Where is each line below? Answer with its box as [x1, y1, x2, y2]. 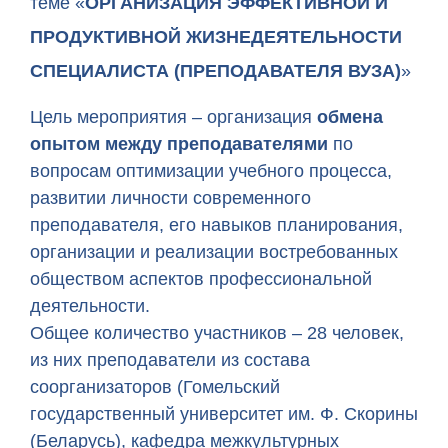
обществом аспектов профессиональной [30, 269, 372, 289]
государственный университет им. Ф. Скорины [30, 404, 418, 424]
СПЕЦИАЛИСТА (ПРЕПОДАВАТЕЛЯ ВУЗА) [30, 61, 401, 81]
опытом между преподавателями [30, 134, 328, 154]
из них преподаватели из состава [30, 350, 310, 370]
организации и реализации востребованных [30, 242, 398, 262]
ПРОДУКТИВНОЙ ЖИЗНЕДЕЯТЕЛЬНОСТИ [30, 27, 402, 47]
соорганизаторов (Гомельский [30, 377, 280, 397]
